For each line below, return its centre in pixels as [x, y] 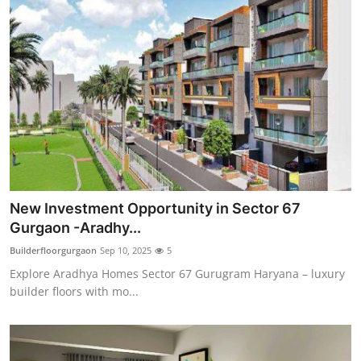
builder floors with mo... [74, 291]
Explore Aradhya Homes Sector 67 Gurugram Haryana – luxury [177, 273]
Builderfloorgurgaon [53, 250]
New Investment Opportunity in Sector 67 [155, 208]
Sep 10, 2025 [126, 250]
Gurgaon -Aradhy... [75, 227]
